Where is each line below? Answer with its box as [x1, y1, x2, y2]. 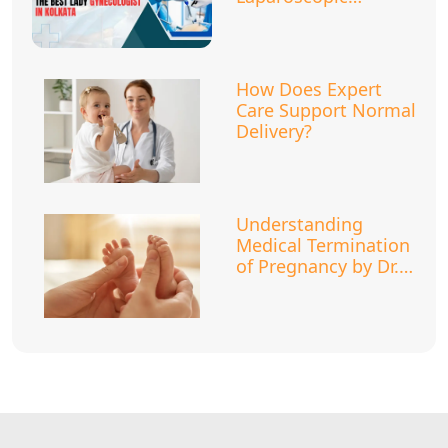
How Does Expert [236, 77, 382, 101]
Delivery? [236, 119, 312, 143]
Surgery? [236, 5, 309, 29]
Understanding [236, 212, 363, 236]
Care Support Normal [236, 98, 416, 122]
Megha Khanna [236, 275, 363, 299]
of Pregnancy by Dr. [236, 254, 399, 278]
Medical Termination [236, 233, 410, 257]
